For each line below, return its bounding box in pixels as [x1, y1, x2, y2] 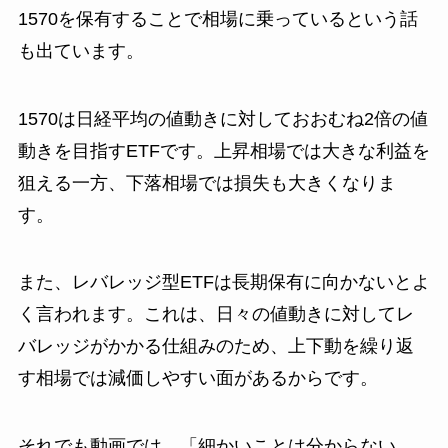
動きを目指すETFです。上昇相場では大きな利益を [17, 140, 430, 161]
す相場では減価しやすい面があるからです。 [17, 368, 378, 389]
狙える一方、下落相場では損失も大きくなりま [17, 172, 396, 193]
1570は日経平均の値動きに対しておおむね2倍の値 [17, 108, 428, 129]
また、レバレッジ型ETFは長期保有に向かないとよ [17, 272, 430, 293]
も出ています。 [17, 40, 144, 61]
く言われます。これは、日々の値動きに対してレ [17, 304, 414, 325]
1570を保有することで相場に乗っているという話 [17, 8, 418, 29]
